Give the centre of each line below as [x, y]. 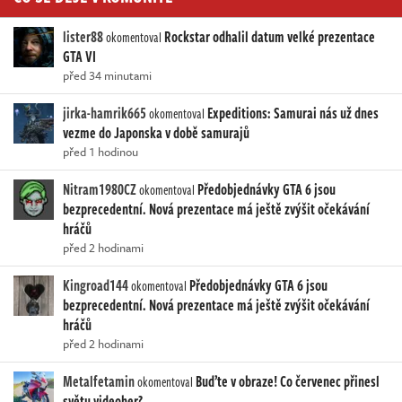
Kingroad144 [96, 285]
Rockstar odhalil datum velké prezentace [270, 36]
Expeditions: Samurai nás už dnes [293, 113]
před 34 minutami [107, 75]
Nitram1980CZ [100, 189]
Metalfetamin [99, 381]
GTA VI [79, 56]
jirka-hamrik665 [105, 113]
